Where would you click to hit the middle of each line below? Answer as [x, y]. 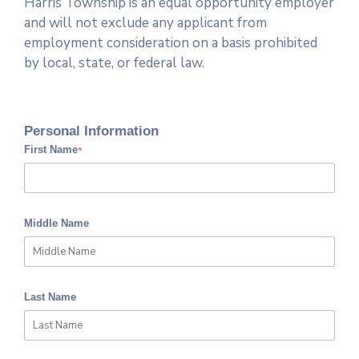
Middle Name [56, 224]
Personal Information [91, 131]
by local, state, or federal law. [114, 63]
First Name [51, 150]
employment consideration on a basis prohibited [171, 43]
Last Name [50, 297]
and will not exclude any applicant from [145, 23]
